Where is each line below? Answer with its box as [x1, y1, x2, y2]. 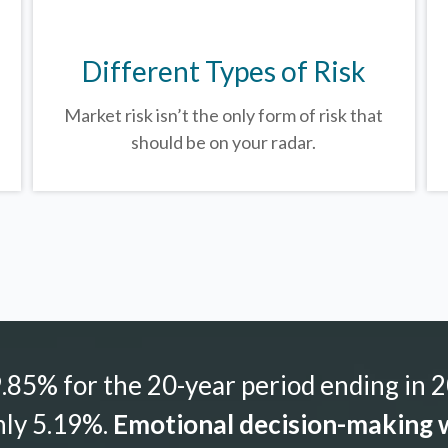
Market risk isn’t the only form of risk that [64, 103, 384, 126]
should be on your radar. [131, 130, 317, 153]
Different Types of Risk [81, 53, 366, 88]
